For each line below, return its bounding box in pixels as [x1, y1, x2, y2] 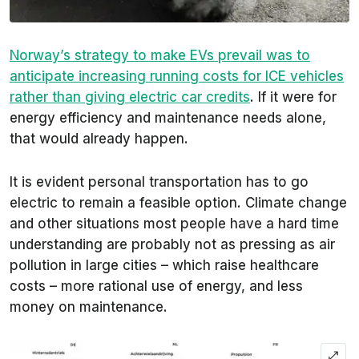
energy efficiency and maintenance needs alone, [10, 110, 326, 127]
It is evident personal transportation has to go [10, 174, 309, 191]
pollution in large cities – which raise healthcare [10, 257, 319, 274]
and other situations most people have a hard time [10, 216, 339, 232]
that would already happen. [10, 131, 188, 147]
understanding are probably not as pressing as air [10, 236, 335, 253]
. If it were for [250, 89, 337, 106]
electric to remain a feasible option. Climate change [10, 195, 347, 212]
